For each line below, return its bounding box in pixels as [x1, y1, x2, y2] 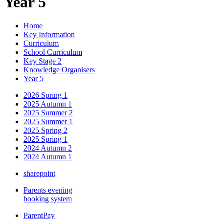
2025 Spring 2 [23, 126, 67, 135]
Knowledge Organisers [23, 66, 95, 74]
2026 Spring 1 [23, 91, 67, 100]
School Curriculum [23, 48, 82, 57]
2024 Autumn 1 [23, 153, 72, 161]
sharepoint [23, 169, 55, 178]
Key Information [23, 30, 75, 39]
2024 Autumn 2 [23, 144, 72, 153]
